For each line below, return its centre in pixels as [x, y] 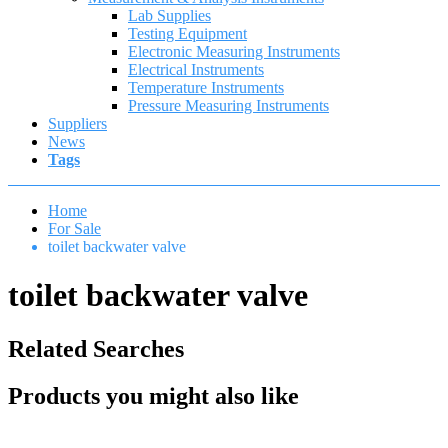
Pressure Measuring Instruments [228, 105]
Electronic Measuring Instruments [234, 51]
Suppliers [77, 123]
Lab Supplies [169, 15]
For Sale [74, 228]
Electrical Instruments [196, 69]
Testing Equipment [187, 33]
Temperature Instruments [206, 87]
